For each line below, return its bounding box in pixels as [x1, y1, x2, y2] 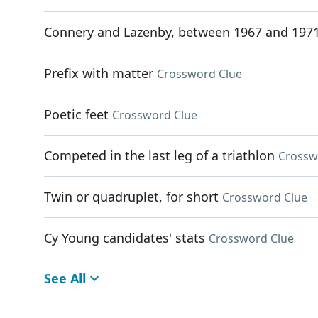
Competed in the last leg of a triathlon [44, 147, 275, 164]
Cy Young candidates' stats [44, 229, 205, 246]
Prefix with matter [44, 65, 153, 82]
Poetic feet [44, 106, 109, 123]
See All [44, 270, 86, 287]
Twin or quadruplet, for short [44, 188, 219, 205]
